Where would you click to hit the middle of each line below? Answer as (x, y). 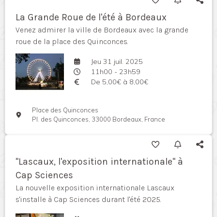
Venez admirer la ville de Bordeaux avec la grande (102, 30)
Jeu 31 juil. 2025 (117, 61)
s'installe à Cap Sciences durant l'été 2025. (88, 199)
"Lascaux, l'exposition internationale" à (99, 162)
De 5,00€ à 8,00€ (119, 82)
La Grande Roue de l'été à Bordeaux (91, 17)
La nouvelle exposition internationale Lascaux (95, 188)
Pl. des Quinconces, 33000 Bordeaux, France (99, 119)
